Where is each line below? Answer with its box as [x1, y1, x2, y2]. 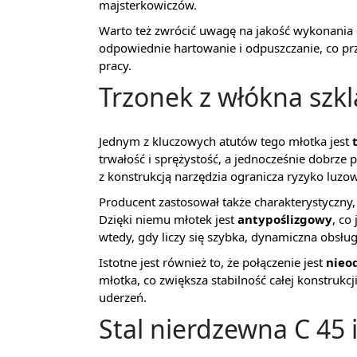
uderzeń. [99, 288, 147, 305]
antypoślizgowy [237, 210, 332, 227]
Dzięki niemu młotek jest [99, 210, 237, 227]
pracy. [99, 57, 131, 73]
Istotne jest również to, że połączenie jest [99, 253, 326, 270]
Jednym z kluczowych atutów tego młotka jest [99, 132, 352, 149]
